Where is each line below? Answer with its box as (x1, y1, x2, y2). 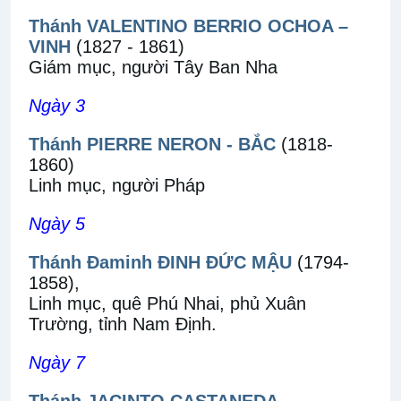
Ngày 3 (29, 96, 85, 115)
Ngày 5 (29, 214, 85, 234)
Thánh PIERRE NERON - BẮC (29, 134, 276, 154)
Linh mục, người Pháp (29, 175, 205, 195)
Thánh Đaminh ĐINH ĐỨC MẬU (29, 252, 292, 272)
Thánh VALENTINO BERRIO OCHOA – (29, 16, 348, 36)
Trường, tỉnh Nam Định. (29, 314, 217, 334)
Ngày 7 (29, 353, 85, 372)
